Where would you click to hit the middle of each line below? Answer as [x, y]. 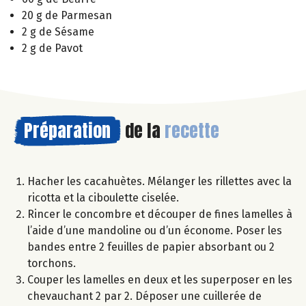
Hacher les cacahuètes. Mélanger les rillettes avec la [159, 181]
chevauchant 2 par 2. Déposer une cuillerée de [144, 296]
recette [192, 130]
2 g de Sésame [58, 31]
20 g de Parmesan [67, 15]
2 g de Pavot [52, 48]
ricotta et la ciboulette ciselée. [103, 197]
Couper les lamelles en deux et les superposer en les [160, 279]
